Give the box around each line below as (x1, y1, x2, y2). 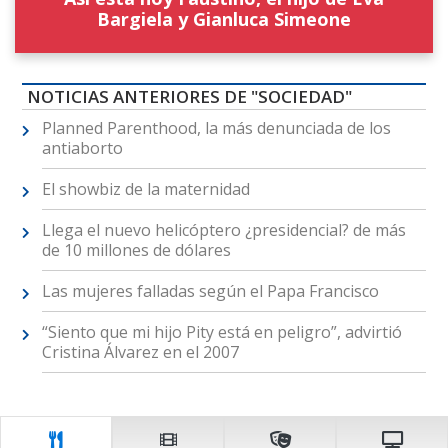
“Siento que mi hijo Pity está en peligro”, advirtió (41, 321, 402, 344)
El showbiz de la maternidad (41, 178, 250, 201)
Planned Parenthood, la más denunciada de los (41, 117, 391, 140)
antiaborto (41, 137, 123, 160)
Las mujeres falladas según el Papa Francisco (41, 280, 379, 303)
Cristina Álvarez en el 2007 (41, 341, 239, 364)
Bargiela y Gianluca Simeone (97, 7, 351, 32)
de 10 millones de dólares (41, 239, 231, 262)
